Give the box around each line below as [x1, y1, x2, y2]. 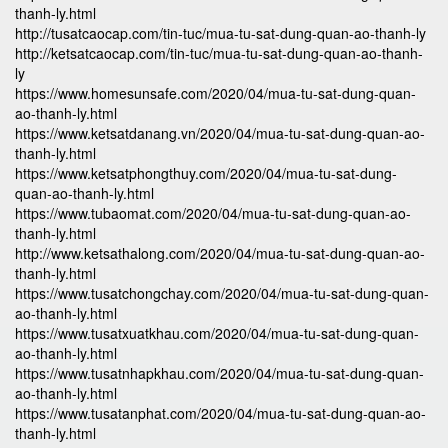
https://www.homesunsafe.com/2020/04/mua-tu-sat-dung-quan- [15, 83, 416, 104]
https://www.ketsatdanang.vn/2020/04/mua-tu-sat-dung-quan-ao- [15, 123, 425, 144]
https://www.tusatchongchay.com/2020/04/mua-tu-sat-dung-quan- [15, 283, 429, 304]
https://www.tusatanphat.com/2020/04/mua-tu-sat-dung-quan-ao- [15, 403, 426, 424]
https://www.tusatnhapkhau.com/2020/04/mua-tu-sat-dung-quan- [15, 363, 424, 384]
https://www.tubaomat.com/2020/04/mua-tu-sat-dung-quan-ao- [15, 203, 411, 224]
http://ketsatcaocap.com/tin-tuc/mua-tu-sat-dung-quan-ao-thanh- [15, 43, 423, 64]
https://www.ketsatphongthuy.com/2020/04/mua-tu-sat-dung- [15, 163, 397, 184]
